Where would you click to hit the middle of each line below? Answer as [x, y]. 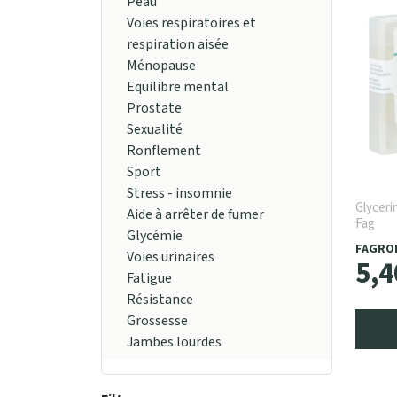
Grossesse [157, 321]
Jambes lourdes [174, 343]
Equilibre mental [178, 87]
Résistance [160, 300]
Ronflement [164, 151]
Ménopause [161, 66]
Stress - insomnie [179, 194]
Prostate [154, 109]
